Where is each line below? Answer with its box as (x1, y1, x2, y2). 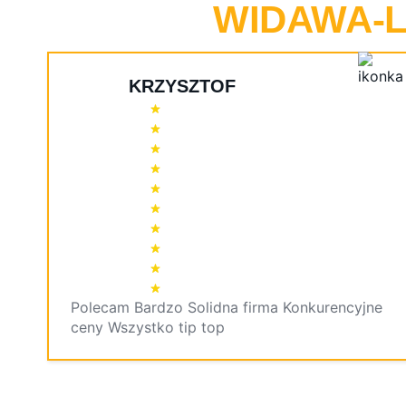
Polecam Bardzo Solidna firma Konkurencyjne (71, 298, 382, 317)
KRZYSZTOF (129, 76, 236, 97)
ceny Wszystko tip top (71, 318, 225, 337)
